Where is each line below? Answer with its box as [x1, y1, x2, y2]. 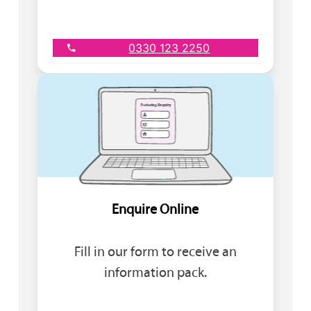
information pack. [103, 263, 207, 280]
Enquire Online [112, 200, 199, 217]
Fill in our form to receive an [74, 242, 237, 260]
